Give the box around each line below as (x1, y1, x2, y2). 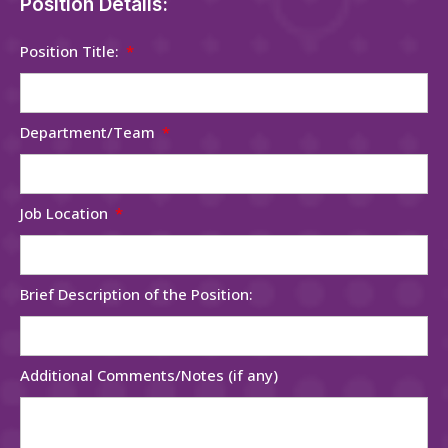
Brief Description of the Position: (20, 283, 253, 304)
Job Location (20, 202, 112, 223)
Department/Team (20, 121, 159, 142)
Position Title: (20, 40, 123, 61)
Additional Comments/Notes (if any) (20, 364, 278, 385)
